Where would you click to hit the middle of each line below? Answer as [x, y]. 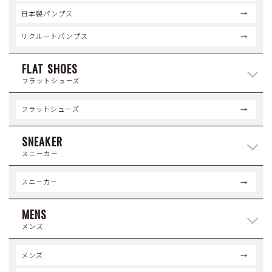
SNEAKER [42, 141]
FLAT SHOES [50, 68]
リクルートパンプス [54, 36]
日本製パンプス [47, 13]
